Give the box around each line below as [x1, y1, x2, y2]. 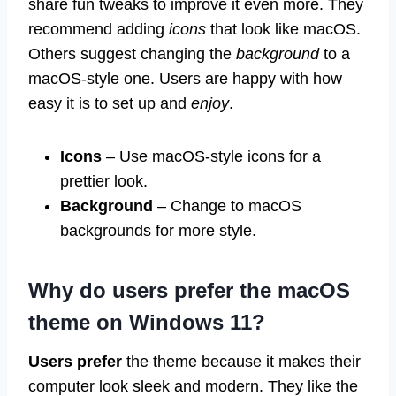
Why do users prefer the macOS [28, 278, 350, 303]
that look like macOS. [206, 20, 361, 39]
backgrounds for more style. [60, 222, 256, 240]
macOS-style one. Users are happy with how [28, 70, 342, 88]
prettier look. [60, 172, 148, 191]
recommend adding [28, 20, 169, 39]
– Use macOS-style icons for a [102, 148, 321, 166]
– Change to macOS [153, 197, 301, 216]
